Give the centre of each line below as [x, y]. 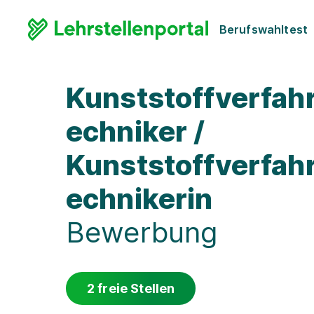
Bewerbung [142, 232]
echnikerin [139, 199]
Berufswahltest [263, 29]
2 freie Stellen [131, 288]
